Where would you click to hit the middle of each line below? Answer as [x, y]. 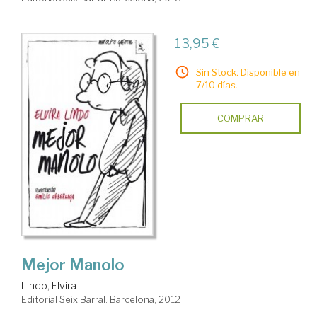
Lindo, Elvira [49, 285]
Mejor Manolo [73, 264]
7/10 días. [217, 85]
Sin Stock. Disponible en [248, 73]
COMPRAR [240, 119]
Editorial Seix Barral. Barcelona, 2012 [101, 299]
